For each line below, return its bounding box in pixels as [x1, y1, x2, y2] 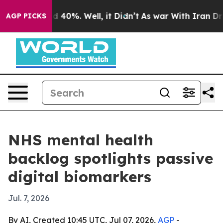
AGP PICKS [6, 11, 46, 20]
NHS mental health [8, 130, 153, 149]
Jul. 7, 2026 [8, 193, 49, 203]
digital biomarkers [8, 167, 151, 186]
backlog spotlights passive [8, 149, 213, 168]
